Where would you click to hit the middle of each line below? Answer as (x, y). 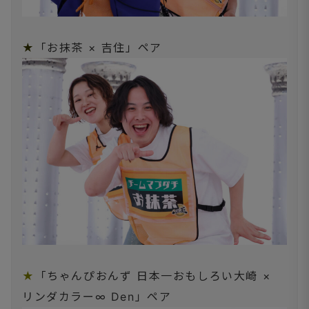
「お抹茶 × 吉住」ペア (98, 48)
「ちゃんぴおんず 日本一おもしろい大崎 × (153, 276)
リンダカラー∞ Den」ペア (97, 297)
